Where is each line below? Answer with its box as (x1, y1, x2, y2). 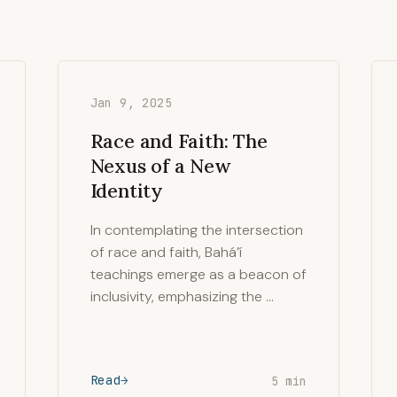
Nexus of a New (90, 153, 230, 178)
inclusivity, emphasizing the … (90, 287, 274, 306)
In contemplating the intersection (90, 221, 303, 239)
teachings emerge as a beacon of (90, 265, 307, 284)
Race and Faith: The (90, 128, 268, 153)
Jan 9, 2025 (90, 95, 173, 111)
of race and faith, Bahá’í (90, 243, 242, 261)
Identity (90, 178, 163, 203)
